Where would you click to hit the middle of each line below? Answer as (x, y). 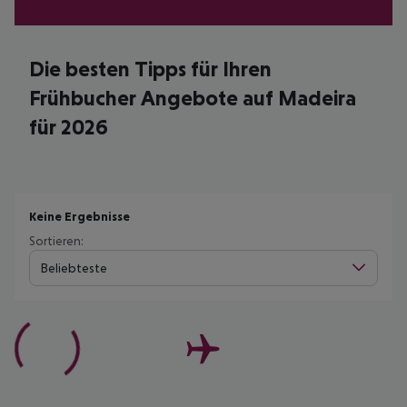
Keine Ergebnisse (79, 216)
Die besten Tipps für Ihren (150, 69)
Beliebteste (74, 268)
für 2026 (69, 127)
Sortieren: (56, 241)
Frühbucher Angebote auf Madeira (193, 98)
